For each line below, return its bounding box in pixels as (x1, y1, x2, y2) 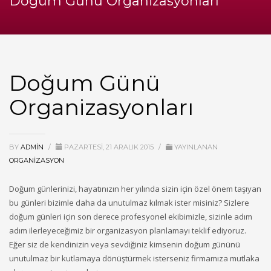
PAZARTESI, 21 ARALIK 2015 (62, 143, 154, 151)
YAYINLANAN (172, 143, 218, 151)
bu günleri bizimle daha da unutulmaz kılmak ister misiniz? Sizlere (9, 197, 249, 208)
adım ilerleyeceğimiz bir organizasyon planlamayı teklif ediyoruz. (9, 225, 246, 236)
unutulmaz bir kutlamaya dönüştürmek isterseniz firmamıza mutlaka (9, 253, 260, 264)
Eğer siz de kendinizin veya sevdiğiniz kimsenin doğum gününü (9, 239, 240, 250)
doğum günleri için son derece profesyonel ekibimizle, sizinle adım (9, 211, 252, 222)
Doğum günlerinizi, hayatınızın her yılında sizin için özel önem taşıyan (9, 183, 261, 194)
